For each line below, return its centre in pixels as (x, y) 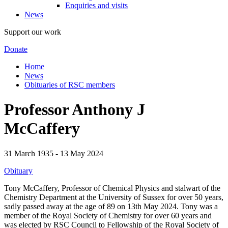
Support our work (33, 32)
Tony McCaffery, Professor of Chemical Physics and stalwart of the (112, 188)
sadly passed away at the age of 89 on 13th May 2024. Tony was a (111, 206)
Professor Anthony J (75, 110)
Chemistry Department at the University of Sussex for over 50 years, (114, 197)
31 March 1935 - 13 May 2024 (54, 153)
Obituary (18, 170)
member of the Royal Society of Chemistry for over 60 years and (108, 215)
